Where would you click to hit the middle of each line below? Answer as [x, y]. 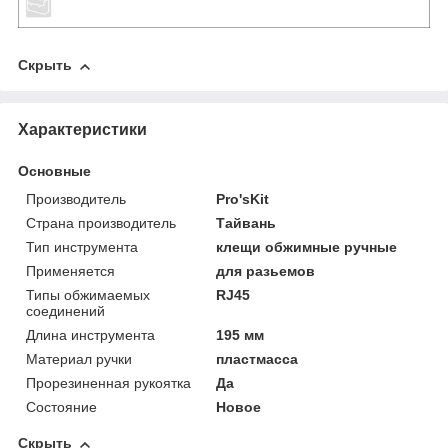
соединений [65, 311]
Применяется [70, 271]
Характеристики [82, 130]
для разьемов [266, 271]
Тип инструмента [82, 247]
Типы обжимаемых [88, 295]
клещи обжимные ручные [307, 247]
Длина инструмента [90, 335]
